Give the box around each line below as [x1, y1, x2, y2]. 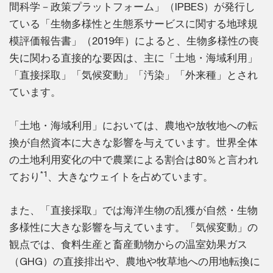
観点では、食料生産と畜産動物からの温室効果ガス [9, 238, 247, 251]
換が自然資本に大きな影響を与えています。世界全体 [9, 136, 258, 149]
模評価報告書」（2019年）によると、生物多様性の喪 [9, 35, 259, 48]
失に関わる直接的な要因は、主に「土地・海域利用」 [9, 52, 258, 65]
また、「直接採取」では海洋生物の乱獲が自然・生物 [9, 204, 258, 217]
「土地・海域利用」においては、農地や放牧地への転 [9, 119, 258, 132]
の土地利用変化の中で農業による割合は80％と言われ [9, 154, 258, 166]
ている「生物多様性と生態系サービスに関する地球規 [9, 18, 258, 30]
